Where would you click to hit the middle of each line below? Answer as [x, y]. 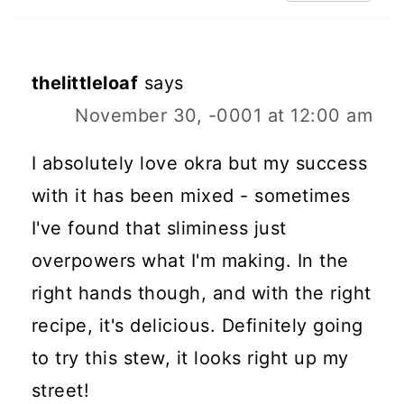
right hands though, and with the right [201, 294]
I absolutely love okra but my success [199, 164]
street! [60, 391]
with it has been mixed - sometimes [191, 196]
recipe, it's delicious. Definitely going [197, 326]
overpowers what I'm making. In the [190, 261]
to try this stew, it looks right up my [190, 358]
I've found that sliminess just [159, 229]
